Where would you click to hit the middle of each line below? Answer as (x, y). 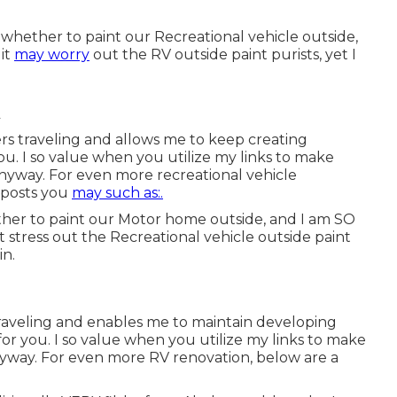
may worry (52, 54)
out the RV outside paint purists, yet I (223, 54)
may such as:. (117, 192)
